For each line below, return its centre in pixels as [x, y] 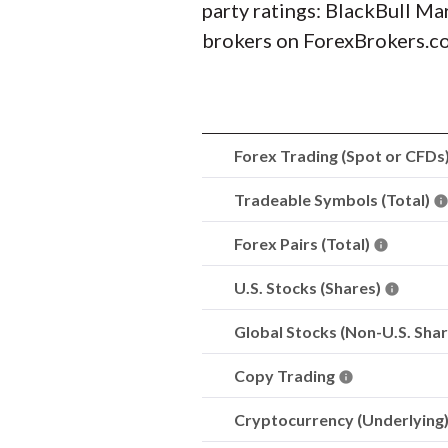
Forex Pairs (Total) [303, 243]
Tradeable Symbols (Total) [333, 199]
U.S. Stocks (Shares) [309, 287]
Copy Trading [286, 375]
